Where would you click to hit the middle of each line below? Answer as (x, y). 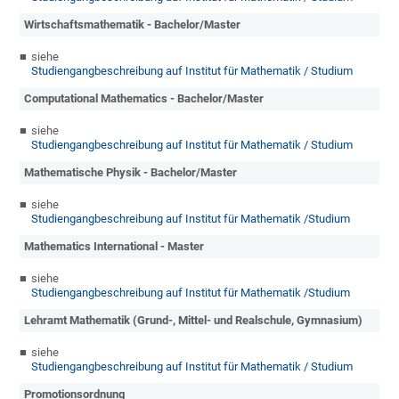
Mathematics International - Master (114, 247)
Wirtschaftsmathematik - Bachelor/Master (133, 25)
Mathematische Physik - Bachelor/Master (131, 173)
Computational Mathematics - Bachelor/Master (144, 99)
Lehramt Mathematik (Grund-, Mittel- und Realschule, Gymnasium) (194, 321)
